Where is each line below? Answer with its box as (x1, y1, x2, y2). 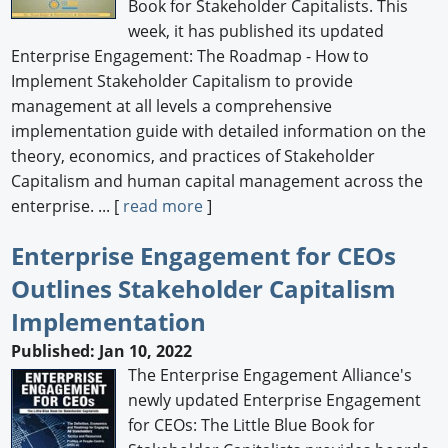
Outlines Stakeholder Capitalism (11, 271, 397, 305)
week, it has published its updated (128, 19, 385, 42)
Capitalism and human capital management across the (11, 169, 424, 192)
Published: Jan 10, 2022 (11, 340, 193, 363)
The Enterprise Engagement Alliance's (128, 364, 413, 387)
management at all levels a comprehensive (11, 94, 333, 117)
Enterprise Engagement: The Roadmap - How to (11, 44, 370, 67)
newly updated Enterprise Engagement (128, 389, 422, 412)
